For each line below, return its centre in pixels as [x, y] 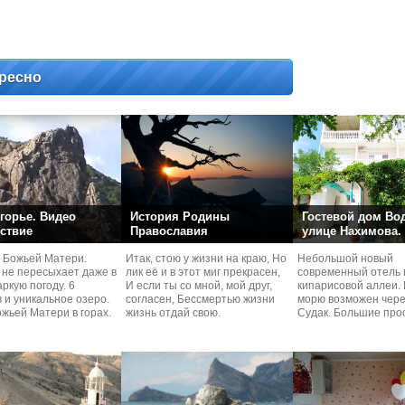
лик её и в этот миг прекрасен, [203, 272]
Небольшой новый [345, 259]
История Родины [180, 217]
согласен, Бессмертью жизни [200, 299]
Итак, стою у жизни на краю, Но [206, 259]
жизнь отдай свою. [173, 313]
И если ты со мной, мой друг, [199, 286]
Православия [169, 231]
